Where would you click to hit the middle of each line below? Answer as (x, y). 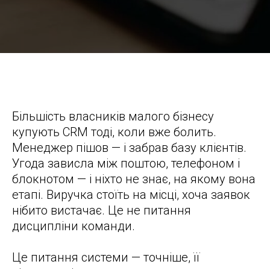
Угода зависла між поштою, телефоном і (126, 164)
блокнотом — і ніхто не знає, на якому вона (134, 179)
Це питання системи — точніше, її (106, 258)
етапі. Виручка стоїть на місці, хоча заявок (131, 195)
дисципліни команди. (74, 226)
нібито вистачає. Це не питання (102, 211)
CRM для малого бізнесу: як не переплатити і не (112, 66)
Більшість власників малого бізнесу (113, 117)
